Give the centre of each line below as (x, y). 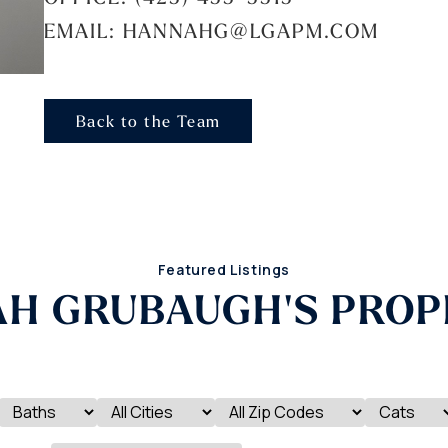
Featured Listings (224, 269)
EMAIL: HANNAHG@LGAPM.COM (211, 30)
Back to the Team (148, 120)
